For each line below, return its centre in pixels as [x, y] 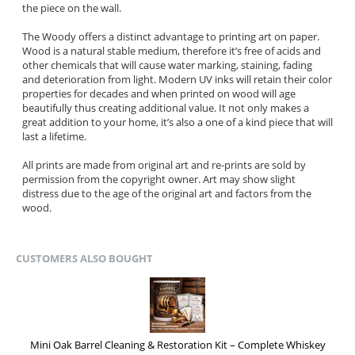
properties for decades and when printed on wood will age [159, 93]
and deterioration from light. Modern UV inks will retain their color [177, 79]
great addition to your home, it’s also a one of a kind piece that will [177, 122]
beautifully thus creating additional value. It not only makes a [166, 107]
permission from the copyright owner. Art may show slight [159, 179]
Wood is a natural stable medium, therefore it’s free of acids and [172, 50]
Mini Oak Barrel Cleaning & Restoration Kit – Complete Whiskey [177, 345]
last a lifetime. [55, 136]
